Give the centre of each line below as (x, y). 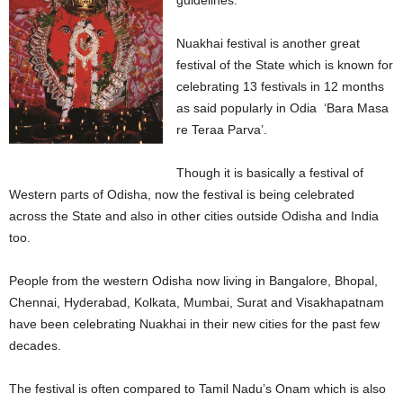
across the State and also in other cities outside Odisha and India (194, 216)
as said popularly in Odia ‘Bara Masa (283, 108)
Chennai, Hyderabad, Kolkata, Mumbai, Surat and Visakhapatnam (197, 302)
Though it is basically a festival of (270, 173)
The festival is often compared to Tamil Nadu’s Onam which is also (197, 389)
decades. (35, 345)
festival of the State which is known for (285, 65)
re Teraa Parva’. (222, 130)
